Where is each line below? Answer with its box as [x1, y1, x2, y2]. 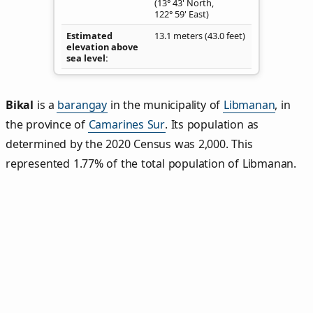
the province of [6, 117, 89, 133]
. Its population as [165, 117, 259, 133]
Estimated [66, 29, 112, 42]
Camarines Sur [88, 117, 166, 133]
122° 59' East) [154, 7, 209, 20]
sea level [66, 51, 105, 64]
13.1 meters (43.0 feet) [154, 29, 245, 42]
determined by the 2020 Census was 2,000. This [6, 136, 253, 152]
